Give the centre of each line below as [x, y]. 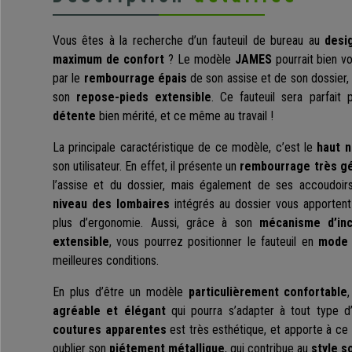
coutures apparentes [110, 330]
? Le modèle [201, 60]
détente [74, 116]
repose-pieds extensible [144, 97]
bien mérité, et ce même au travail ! [185, 116]
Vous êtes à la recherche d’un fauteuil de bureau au [186, 41]
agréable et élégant [109, 311]
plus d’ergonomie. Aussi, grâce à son [156, 223]
